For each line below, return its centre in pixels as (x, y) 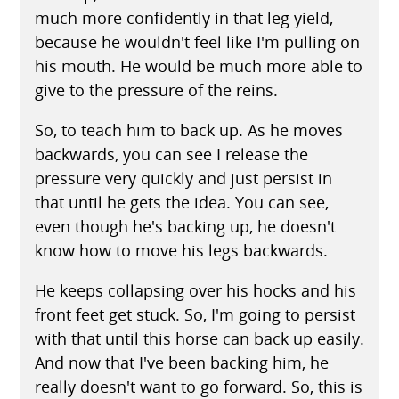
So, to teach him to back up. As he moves (188, 130)
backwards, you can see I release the (171, 154)
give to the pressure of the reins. (156, 90)
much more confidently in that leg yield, (183, 17)
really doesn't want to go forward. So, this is (198, 386)
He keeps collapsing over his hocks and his (195, 290)
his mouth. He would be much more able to (198, 65)
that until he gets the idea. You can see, (181, 202)
